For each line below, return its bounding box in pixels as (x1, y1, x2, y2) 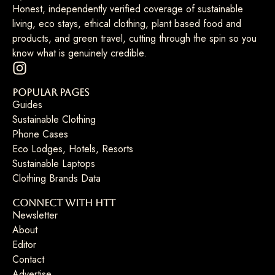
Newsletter (12, 208, 58, 223)
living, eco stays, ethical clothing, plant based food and (12, 17, 241, 31)
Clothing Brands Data (12, 171, 101, 186)
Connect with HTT (12, 197, 115, 209)
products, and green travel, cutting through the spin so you (12, 31, 257, 46)
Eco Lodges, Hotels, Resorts (12, 142, 133, 157)
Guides (12, 98, 42, 112)
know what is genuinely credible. (12, 46, 147, 61)
